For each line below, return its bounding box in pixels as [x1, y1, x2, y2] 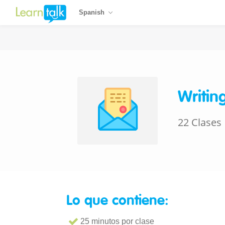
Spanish [79, 9, 105, 16]
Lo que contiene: [66, 194, 169, 208]
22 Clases [178, 116, 221, 129]
